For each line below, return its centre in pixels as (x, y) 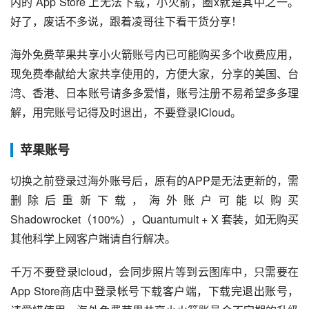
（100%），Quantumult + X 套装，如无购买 (190, 219)
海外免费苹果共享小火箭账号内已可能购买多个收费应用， (154, 54)
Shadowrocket (46, 219)
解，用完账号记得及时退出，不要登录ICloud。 (126, 112)
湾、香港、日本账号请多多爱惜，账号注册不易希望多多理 (154, 93)
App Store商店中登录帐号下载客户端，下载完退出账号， (154, 291)
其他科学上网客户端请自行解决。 (93, 238)
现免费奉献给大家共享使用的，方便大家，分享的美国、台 (154, 73)
